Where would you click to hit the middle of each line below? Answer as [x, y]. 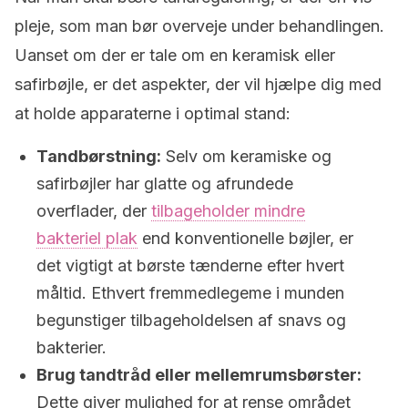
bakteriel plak [87, 238]
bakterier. [71, 347]
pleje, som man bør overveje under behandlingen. [199, 26]
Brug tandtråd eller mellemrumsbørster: [199, 375]
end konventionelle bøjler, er [245, 238]
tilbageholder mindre [228, 211]
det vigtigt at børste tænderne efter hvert [190, 265]
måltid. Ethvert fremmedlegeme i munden [190, 293]
